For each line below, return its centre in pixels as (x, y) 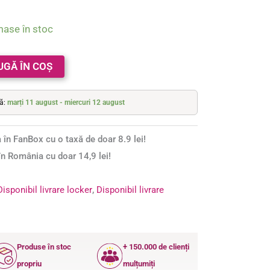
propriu (29, 264)
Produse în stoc (44, 247)
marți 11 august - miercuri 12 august (66, 103)
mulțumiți (139, 264)
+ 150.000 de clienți (156, 247)
